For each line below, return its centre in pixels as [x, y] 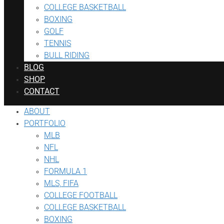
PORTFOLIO [45, 123]
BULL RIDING [67, 55]
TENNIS [57, 43]
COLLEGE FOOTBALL [81, 195]
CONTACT [42, 91]
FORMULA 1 [65, 171]
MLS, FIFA [61, 183]
